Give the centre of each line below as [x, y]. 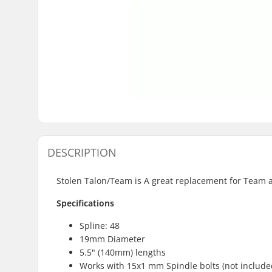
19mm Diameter [112, 239]
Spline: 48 [100, 225]
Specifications [85, 203]
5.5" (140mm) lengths [123, 252]
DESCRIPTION [82, 152]
